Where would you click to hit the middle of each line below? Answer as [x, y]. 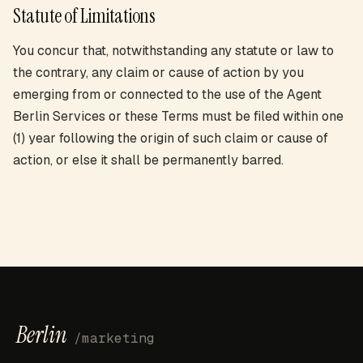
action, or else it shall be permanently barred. [148, 160]
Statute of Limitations [84, 16]
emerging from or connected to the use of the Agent [167, 94]
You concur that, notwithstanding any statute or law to [173, 51]
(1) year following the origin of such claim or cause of [171, 138]
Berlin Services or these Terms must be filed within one [178, 116]
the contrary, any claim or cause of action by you [158, 73]
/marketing [114, 338]
